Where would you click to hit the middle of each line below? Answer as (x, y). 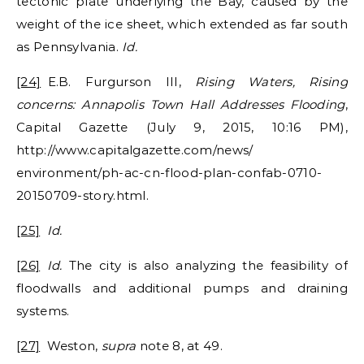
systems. (43, 310)
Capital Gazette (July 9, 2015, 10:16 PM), (182, 127)
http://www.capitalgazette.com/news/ (135, 149)
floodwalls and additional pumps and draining (182, 288)
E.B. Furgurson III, (118, 81)
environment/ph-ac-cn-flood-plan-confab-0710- (169, 172)
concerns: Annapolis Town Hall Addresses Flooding (181, 104)
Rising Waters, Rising (271, 81)
